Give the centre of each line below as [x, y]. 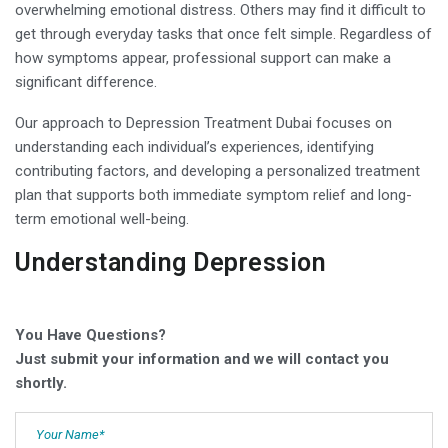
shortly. [41, 382]
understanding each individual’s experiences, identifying [194, 146]
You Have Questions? [90, 334]
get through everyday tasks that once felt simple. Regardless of [223, 33]
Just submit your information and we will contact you [202, 358]
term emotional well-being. [102, 218]
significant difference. [86, 81]
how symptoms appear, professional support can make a [203, 57]
